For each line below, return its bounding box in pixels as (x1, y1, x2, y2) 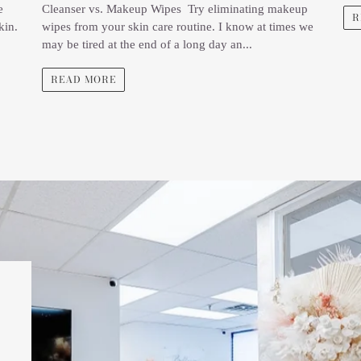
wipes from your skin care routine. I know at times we (42, 20, 314, 34)
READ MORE (51, 71, 116, 87)
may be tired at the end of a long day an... (42, 38, 253, 52)
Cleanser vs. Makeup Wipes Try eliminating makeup (42, 2, 309, 16)
